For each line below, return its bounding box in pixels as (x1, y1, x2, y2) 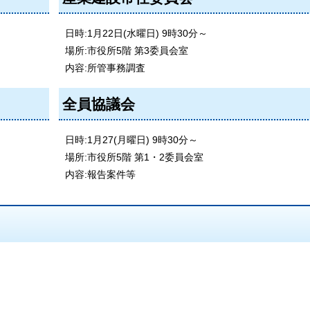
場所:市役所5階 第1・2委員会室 (64, 152, 203, 163)
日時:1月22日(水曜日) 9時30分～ (64, 28, 208, 39)
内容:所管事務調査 (64, 62, 145, 74)
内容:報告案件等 (64, 169, 136, 181)
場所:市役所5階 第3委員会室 (64, 45, 188, 57)
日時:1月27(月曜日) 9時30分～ (64, 134, 198, 146)
